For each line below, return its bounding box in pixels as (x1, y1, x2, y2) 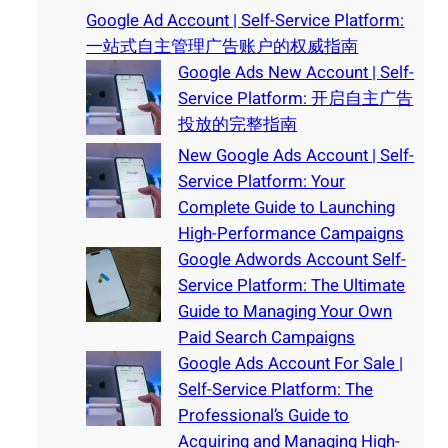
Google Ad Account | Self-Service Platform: (86, 7, 405, 33)
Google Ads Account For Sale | (178, 350, 404, 376)
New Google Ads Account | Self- (178, 142, 415, 168)
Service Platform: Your (178, 168, 346, 194)
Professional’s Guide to (178, 402, 350, 428)
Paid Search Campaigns (178, 324, 356, 350)
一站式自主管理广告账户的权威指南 (86, 33, 359, 59)
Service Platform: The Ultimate (178, 272, 406, 298)
